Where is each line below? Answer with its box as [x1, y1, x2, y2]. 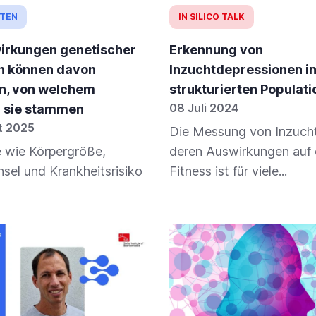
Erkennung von [169, 42, 263, 58]
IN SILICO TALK [178, 11, 245, 23]
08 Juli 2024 [169, 101, 238, 116]
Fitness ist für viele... [169, 164, 287, 179]
